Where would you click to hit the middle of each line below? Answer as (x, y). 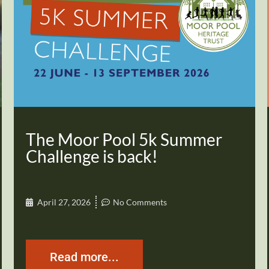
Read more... (85, 258)
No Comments (140, 202)
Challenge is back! (92, 156)
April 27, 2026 (64, 202)
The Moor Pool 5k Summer (124, 140)
